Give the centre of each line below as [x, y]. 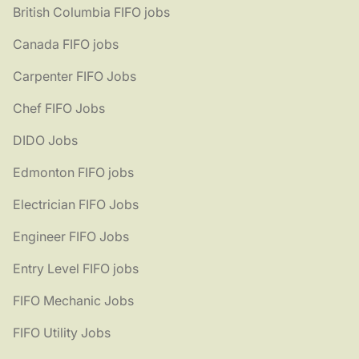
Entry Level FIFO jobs [76, 269]
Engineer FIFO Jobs [71, 237]
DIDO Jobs [45, 141]
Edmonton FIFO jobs [73, 173]
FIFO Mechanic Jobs [73, 301]
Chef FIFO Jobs [59, 109]
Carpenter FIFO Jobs [75, 77]
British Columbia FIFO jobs [91, 12]
